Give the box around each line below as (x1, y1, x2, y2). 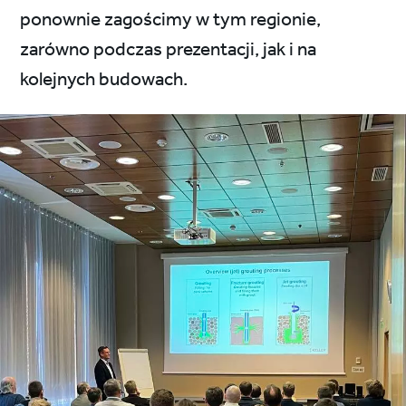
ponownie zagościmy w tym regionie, (20, 2, 322, 38)
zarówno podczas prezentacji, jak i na (20, 32, 317, 68)
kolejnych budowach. (20, 62, 188, 98)
